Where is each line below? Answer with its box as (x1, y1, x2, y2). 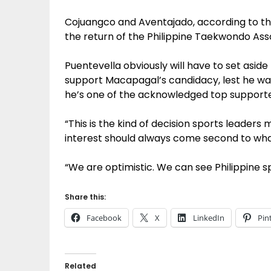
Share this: (65, 192, 106, 202)
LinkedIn (193, 212, 224, 223)
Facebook (87, 212, 122, 223)
